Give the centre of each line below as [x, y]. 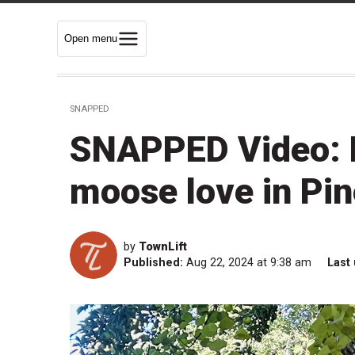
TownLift [163, 247]
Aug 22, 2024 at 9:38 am [250, 263]
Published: [153, 263]
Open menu [91, 38]
